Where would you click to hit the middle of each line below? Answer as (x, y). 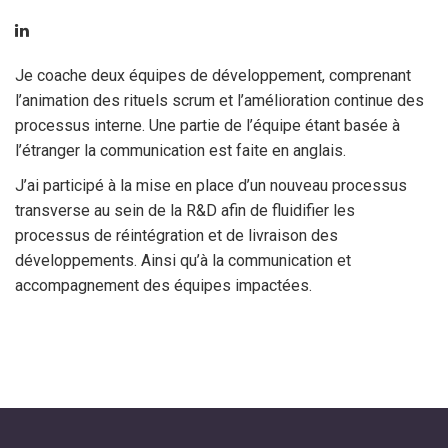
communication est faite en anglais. (223, 150)
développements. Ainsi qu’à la (121, 260)
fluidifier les (313, 210)
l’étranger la (57, 150)
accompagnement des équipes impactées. (163, 285)
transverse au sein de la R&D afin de (143, 210)
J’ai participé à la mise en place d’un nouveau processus (211, 185)
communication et (289, 260)
